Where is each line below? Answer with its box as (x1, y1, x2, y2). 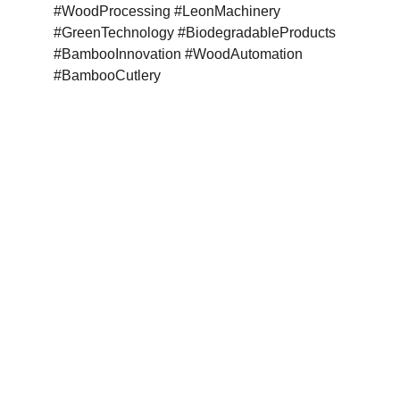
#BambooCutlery (54, 68, 161, 83)
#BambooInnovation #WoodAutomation (54, 46, 306, 62)
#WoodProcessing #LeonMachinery (54, 4, 284, 19)
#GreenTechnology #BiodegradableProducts (54, 25, 339, 40)
